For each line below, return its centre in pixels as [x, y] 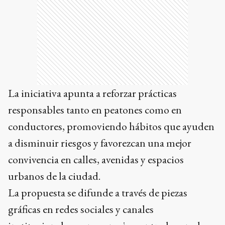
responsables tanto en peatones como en [95, 109]
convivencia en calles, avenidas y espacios [96, 159]
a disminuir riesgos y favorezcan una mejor [100, 143]
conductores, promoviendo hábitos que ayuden [111, 126]
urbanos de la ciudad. [54, 176]
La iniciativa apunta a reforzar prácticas [92, 93]
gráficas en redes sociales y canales [81, 209]
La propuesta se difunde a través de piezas [98, 192]
